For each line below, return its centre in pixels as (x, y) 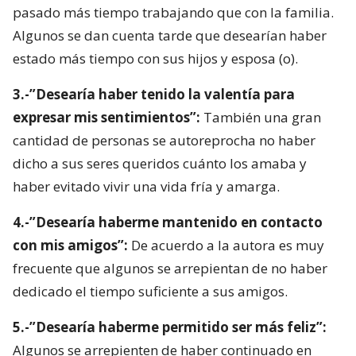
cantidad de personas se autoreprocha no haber (164, 140)
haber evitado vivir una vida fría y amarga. (146, 186)
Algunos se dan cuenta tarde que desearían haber (170, 35)
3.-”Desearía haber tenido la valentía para (154, 94)
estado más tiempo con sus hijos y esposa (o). (155, 58)
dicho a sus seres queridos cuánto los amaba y (160, 163)
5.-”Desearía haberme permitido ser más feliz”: (170, 327)
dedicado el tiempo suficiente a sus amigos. (150, 291)
